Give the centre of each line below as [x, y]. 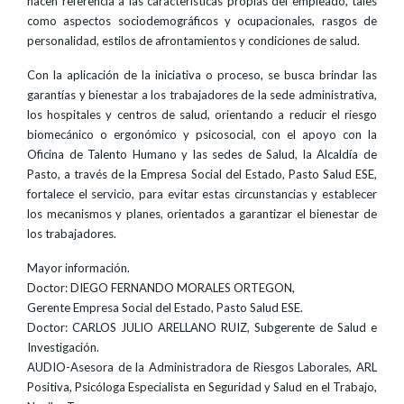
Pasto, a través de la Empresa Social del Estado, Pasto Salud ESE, [202, 174]
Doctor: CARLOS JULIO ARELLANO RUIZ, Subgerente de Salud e [202, 327]
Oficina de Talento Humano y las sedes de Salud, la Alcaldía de [202, 154]
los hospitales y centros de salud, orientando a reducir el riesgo [202, 115]
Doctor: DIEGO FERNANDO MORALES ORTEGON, [161, 288]
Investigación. [63, 347]
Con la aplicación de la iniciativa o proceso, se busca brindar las [202, 75]
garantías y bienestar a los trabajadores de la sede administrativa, [202, 95]
